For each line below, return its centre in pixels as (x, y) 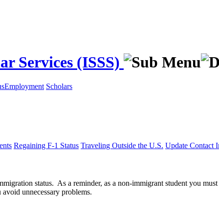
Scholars (59, 86)
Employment (24, 86)
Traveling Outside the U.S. (122, 145)
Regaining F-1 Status (46, 145)
